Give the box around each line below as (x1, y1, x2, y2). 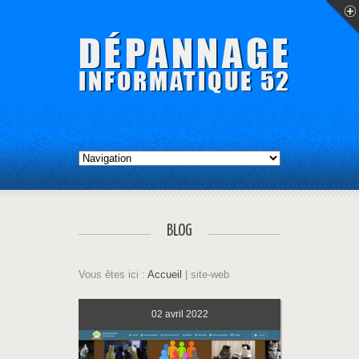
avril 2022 (164, 309, 208, 320)
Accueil (147, 268, 182, 280)
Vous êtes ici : (79, 268, 147, 280)
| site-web (182, 268, 229, 280)
